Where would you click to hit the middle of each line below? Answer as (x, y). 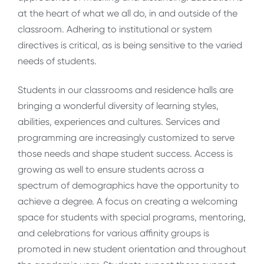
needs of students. (60, 61)
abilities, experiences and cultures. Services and (119, 121)
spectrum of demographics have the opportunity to (128, 185)
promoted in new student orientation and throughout (132, 249)
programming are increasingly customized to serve (126, 137)
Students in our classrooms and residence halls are (126, 90)
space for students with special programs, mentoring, (132, 217)
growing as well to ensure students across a (111, 169)
